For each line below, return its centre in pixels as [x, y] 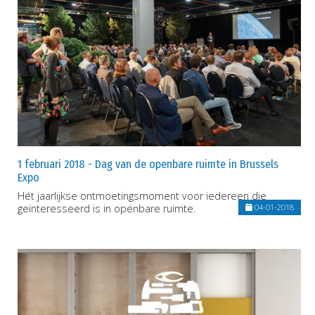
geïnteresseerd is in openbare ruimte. [107, 208]
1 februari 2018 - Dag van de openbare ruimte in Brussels [148, 164]
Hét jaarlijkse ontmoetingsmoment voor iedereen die [142, 195]
